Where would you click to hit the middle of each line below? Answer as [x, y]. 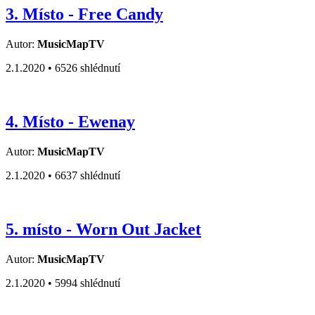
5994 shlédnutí [88, 283]
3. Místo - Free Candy [84, 14]
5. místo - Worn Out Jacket [103, 229]
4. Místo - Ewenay [70, 121]
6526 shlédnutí [88, 67]
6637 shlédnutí [88, 175]
